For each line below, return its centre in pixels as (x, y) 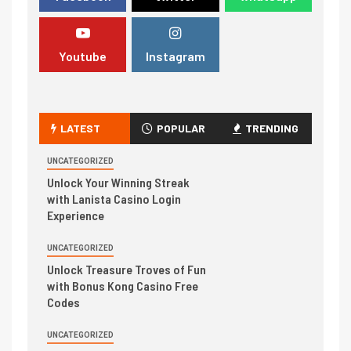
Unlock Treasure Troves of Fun (127, 269)
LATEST (80, 128)
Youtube (83, 56)
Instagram (175, 56)
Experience (76, 215)
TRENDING (271, 128)
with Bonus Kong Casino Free (123, 285)
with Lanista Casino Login (114, 198)
